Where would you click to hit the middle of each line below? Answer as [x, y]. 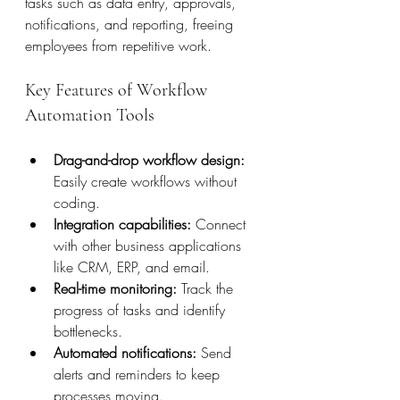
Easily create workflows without [147, 181]
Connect [221, 224]
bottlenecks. [88, 331]
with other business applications [150, 246]
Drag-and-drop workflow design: [149, 160]
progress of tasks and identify [142, 310]
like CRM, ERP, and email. [132, 267]
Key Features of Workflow [118, 90]
